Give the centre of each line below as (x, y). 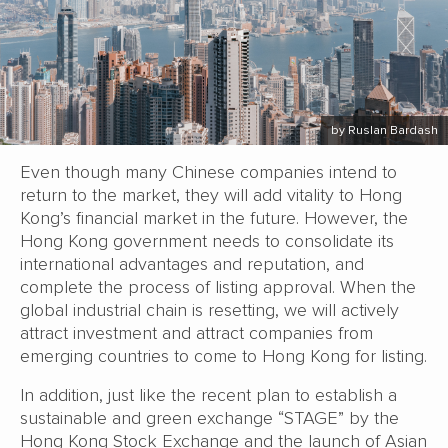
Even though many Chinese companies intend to (208, 172)
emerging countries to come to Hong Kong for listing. (223, 356)
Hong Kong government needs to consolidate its (207, 241)
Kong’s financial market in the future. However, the (214, 218)
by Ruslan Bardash (384, 131)
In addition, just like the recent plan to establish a (208, 395)
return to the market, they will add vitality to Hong (211, 195)
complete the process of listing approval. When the (218, 287)
